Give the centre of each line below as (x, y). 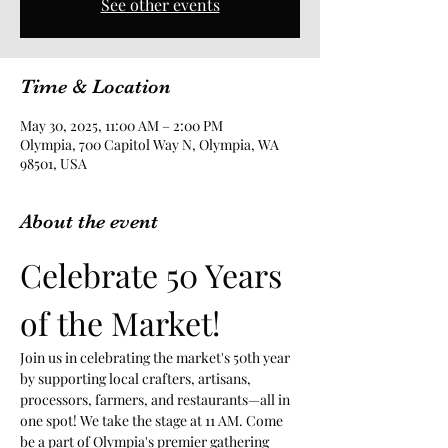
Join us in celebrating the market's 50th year (156, 357)
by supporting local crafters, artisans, (137, 378)
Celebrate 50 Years (155, 274)
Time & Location (95, 86)
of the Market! (120, 322)
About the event (89, 221)
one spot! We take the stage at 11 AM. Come (153, 420)
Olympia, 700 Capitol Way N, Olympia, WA (149, 144)
